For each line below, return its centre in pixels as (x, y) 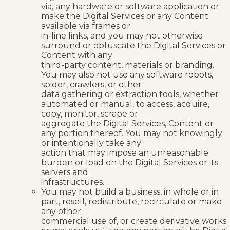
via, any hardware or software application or (130, 6)
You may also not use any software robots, (127, 74)
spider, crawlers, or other (91, 84)
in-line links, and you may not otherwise (122, 35)
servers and (65, 172)
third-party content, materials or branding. (128, 65)
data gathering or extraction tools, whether (130, 94)
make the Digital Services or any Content (125, 16)
